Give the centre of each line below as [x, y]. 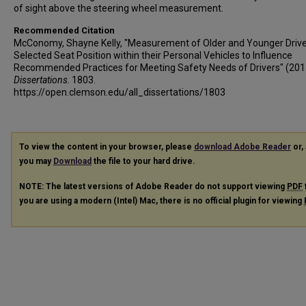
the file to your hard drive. [143, 161]
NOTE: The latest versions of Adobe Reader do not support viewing [153, 186]
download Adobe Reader [242, 147]
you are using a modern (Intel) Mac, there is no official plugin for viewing [162, 200]
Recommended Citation [64, 30]
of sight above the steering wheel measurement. [119, 8]
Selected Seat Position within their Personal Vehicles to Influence [153, 55]
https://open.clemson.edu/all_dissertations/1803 [120, 92]
